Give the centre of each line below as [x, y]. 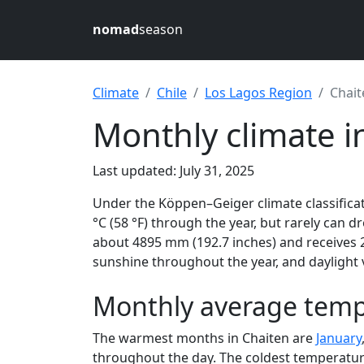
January [339, 338]
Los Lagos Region [258, 93]
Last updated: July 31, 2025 [173, 171]
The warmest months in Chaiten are [204, 338]
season [161, 29]
